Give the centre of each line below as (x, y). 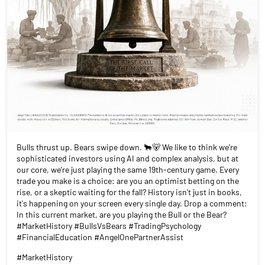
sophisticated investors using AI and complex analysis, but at (127, 159)
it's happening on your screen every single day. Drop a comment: (132, 203)
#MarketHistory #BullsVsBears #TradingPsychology (109, 226)
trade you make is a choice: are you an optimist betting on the (128, 181)
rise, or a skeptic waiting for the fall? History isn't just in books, (129, 192)
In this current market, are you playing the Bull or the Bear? (122, 215)
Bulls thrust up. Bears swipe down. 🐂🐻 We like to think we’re (127, 147)
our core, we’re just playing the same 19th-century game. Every (128, 170)
